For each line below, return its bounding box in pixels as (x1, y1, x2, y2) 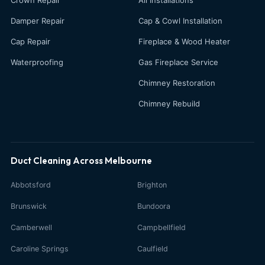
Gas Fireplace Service (138, 57, 218, 67)
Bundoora (137, 201, 170, 211)
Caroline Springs (11, 244, 69, 253)
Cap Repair (11, 36, 50, 46)
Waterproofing (11, 57, 63, 67)
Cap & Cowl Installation (138, 15, 222, 25)
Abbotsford (11, 180, 51, 189)
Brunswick (11, 201, 47, 211)
